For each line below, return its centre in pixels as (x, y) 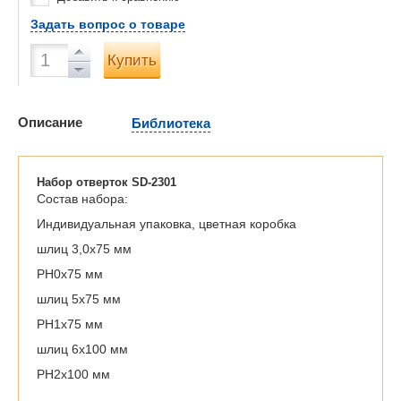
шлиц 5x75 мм (79, 299)
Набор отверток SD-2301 (107, 182)
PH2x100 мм (73, 374)
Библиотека (171, 123)
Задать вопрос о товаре (108, 24)
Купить (132, 60)
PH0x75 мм (70, 274)
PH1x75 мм (70, 324)
